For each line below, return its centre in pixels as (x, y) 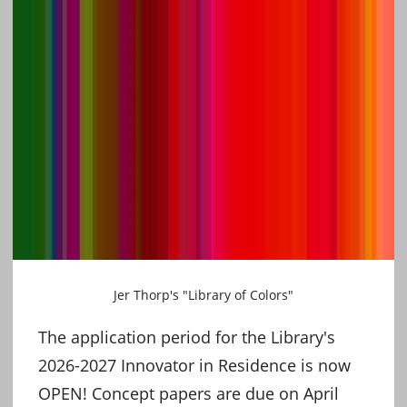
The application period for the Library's (187, 337)
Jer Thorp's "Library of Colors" (203, 294)
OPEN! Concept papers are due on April (189, 393)
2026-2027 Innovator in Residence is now (194, 365)
